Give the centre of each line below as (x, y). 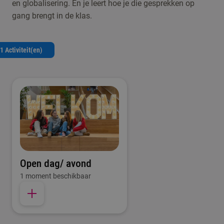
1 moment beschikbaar (55, 176)
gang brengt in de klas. (52, 16)
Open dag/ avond (56, 163)
